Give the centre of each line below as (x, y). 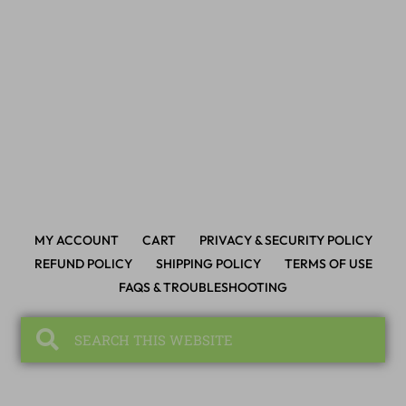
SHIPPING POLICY (208, 241)
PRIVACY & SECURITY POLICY (285, 217)
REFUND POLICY (83, 241)
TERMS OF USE (328, 241)
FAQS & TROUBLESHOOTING (203, 264)
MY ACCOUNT (76, 217)
